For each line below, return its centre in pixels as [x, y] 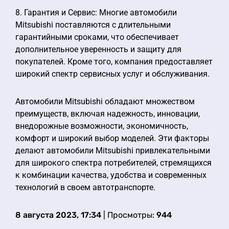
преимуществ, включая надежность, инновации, [108, 114]
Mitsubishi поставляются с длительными [93, 25]
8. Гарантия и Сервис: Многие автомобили [96, 13]
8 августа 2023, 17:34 [58, 215]
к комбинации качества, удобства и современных [111, 175]
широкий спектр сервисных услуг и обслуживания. [112, 74]
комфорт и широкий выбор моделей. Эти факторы [112, 138]
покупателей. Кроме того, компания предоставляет [114, 62]
